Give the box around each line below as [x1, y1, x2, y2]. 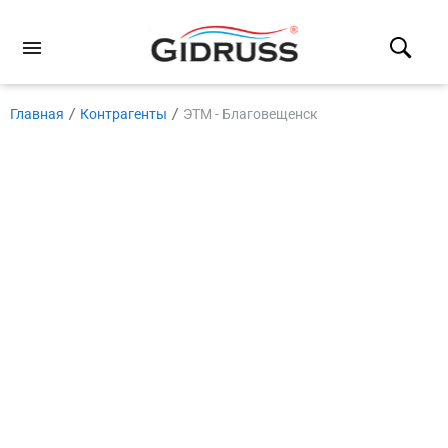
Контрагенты [80, 106, 167, 122]
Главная [10, 106, 64, 122]
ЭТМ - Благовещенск [183, 106, 318, 122]
